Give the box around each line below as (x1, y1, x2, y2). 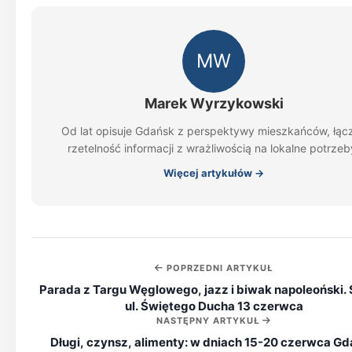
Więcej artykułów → (163, 167, 264, 179)
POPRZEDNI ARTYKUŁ (163, 262, 273, 273)
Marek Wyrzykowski (144, 95, 284, 112)
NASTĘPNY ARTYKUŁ (156, 315, 262, 326)
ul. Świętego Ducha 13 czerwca (124, 299, 303, 313)
